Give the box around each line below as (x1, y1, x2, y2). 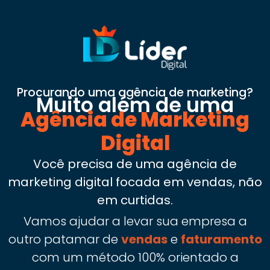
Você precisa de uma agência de (33, 155, 237, 173)
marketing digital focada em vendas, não (8, 174, 262, 191)
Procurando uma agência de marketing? (17, 84, 253, 101)
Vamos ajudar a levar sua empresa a (23, 213, 247, 230)
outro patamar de (8, 231, 121, 248)
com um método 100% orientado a (31, 249, 239, 266)
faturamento (180, 231, 262, 248)
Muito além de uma (36, 91, 234, 120)
